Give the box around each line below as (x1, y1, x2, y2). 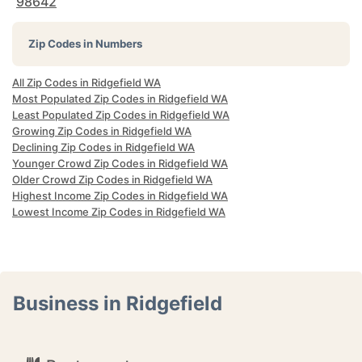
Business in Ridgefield (13, 292, 222, 315)
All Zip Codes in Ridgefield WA (12, 76, 161, 89)
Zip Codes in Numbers (28, 37, 142, 50)
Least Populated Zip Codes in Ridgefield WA (12, 108, 229, 121)
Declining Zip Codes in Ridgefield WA (12, 141, 195, 154)
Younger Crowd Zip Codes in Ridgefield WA (12, 157, 228, 170)
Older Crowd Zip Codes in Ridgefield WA (12, 173, 213, 186)
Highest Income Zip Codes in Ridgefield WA (12, 189, 228, 202)
